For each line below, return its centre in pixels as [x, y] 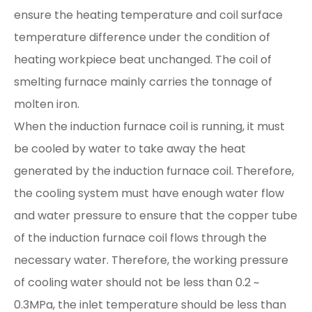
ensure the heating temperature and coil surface [148, 15]
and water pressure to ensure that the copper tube [156, 216]
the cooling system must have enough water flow [149, 193]
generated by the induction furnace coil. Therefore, [154, 171]
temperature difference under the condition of [142, 37]
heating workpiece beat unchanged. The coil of [143, 60]
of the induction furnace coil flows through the [140, 238]
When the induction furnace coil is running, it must [149, 126]
